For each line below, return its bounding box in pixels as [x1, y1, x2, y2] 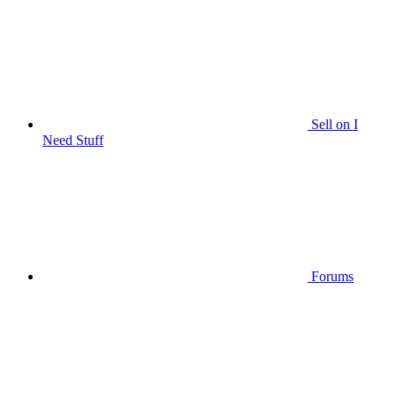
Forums [311, 269, 354, 284]
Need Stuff [42, 133, 103, 148]
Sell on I [311, 117, 358, 132]
